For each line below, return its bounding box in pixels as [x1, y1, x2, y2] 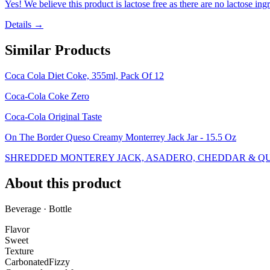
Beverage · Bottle [5, 203, 72, 214]
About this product [5, 175, 121, 192]
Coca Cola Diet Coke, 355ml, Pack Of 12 [5, 71, 164, 81]
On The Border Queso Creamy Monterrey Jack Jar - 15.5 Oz [5, 132, 236, 143]
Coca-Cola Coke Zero [5, 91, 89, 102]
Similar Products [5, 42, 110, 58]
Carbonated [5, 256, 49, 267]
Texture [5, 245, 34, 256]
